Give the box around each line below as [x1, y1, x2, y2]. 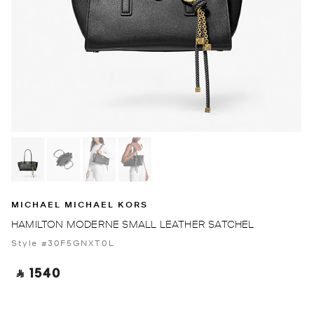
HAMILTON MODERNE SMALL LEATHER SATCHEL [11, 217, 254, 230]
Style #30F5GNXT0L [11, 236, 115, 248]
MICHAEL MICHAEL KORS [11, 198, 148, 210]
